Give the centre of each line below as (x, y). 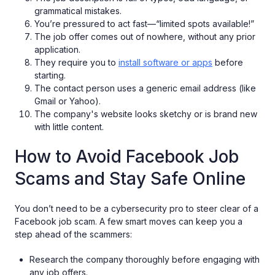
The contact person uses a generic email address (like (145, 88)
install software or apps (165, 63)
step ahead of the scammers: (73, 234)
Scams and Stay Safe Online (130, 179)
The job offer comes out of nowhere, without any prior (145, 37)
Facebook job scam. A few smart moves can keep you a (129, 222)
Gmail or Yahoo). (68, 101)
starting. (50, 76)
